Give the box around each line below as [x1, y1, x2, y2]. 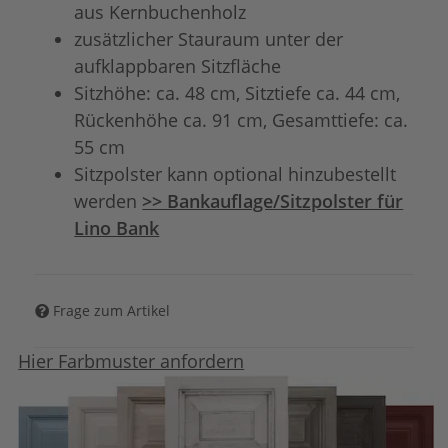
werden [74, 188, 143, 213]
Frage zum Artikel [53, 301, 171, 321]
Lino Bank [74, 215, 160, 240]
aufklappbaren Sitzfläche [74, 53, 282, 78]
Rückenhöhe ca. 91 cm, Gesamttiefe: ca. [74, 107, 409, 132]
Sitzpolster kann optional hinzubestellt [74, 161, 397, 186]
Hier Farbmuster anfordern [18, 348, 245, 373]
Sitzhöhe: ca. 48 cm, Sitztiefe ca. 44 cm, [74, 80, 401, 105]
